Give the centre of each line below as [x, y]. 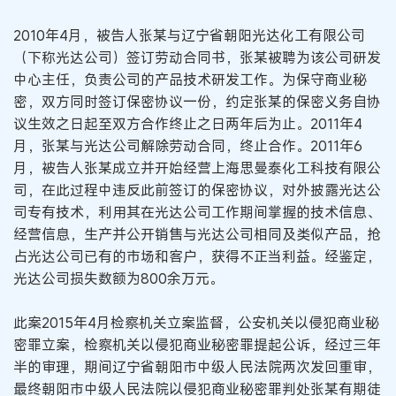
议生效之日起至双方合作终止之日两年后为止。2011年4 [188, 123]
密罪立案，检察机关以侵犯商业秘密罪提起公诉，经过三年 [197, 345]
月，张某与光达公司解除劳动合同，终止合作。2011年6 [188, 145]
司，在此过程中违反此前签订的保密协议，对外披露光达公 [197, 190]
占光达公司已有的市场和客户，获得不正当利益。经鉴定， [197, 256]
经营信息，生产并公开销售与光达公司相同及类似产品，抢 [197, 234]
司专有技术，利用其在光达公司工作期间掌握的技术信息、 [197, 212]
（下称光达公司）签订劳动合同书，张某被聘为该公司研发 [197, 57]
